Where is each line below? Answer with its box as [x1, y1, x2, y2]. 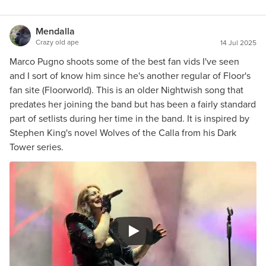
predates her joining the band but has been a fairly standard [9, 97, 256, 111]
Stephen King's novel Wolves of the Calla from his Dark [9, 126, 236, 140]
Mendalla [36, 24, 75, 38]
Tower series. [9, 140, 64, 154]
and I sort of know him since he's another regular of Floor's [9, 69, 251, 83]
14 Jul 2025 [220, 37, 256, 48]
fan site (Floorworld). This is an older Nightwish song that [9, 83, 243, 97]
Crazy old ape [36, 37, 79, 47]
